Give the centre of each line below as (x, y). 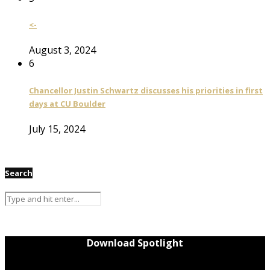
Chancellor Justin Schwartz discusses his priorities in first (146, 90)
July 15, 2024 (57, 129)
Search (19, 173)
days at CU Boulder (67, 103)
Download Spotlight (135, 243)
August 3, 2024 (62, 50)
